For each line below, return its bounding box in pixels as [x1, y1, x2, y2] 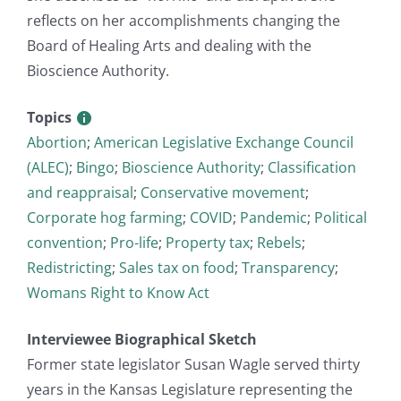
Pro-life [110, 232, 158, 252]
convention [27, 232, 103, 252]
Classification [268, 157, 356, 177]
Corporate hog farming [27, 207, 183, 227]
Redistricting [27, 257, 112, 277]
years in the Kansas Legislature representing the [27, 379, 353, 399]
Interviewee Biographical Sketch [27, 328, 257, 349]
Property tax [166, 232, 250, 252]
